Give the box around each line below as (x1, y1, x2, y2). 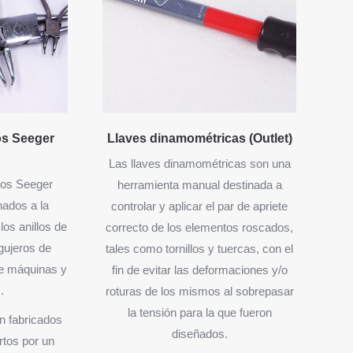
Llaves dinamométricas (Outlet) (106, 131, 292, 145)
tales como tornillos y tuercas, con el (106, 241, 294, 255)
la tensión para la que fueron (127, 305, 272, 319)
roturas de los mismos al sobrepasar (105, 284, 294, 298)
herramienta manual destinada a (117, 177, 282, 191)
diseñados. (171, 326, 228, 340)
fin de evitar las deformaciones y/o (111, 262, 288, 277)
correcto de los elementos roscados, (106, 220, 294, 234)
